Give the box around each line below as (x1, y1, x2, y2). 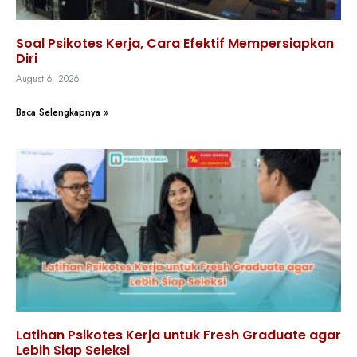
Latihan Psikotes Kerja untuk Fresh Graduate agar (16, 326, 341, 345)
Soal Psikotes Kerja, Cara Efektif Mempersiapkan (16, 34, 334, 53)
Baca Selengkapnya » (16, 105, 108, 120)
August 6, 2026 (16, 72, 79, 87)
